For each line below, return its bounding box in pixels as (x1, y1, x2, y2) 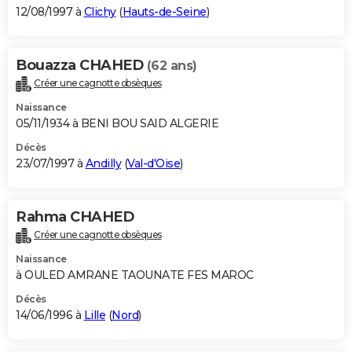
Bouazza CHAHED (16, 57, 147, 75)
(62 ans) (146, 58, 197, 74)
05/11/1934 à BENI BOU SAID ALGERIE (16, 115, 218, 130)
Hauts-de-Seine (122, 5, 207, 20)
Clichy (83, 5, 116, 20)
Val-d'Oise (127, 156, 180, 170)
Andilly (85, 156, 121, 170)
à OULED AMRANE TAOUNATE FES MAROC (16, 267, 254, 282)
